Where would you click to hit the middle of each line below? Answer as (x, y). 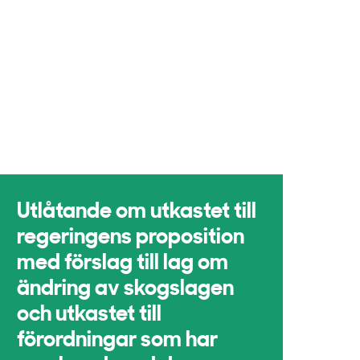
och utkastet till (90, 315)
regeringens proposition (131, 238)
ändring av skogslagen (126, 290)
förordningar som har (118, 341)
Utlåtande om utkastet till (137, 213)
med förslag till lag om (123, 264)
